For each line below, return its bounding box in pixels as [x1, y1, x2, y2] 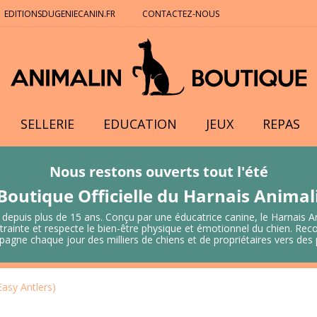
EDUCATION [103, 115, 178, 132]
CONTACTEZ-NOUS [142, 8, 221, 20]
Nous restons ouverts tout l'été [49, 162, 268, 181]
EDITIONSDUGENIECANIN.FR [4, 8, 115, 20]
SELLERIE [21, 115, 75, 132]
